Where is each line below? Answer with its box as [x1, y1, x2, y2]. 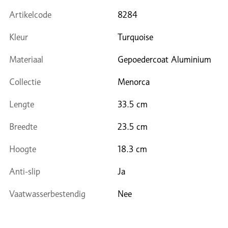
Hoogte [9, 144, 36, 154]
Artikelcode [9, 10, 51, 20]
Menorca [118, 77, 150, 87]
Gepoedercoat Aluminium [118, 54, 211, 65]
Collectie [9, 77, 41, 87]
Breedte [9, 122, 37, 132]
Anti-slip [9, 166, 40, 177]
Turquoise [118, 32, 153, 42]
